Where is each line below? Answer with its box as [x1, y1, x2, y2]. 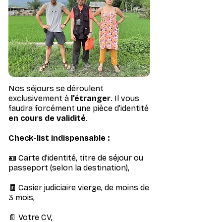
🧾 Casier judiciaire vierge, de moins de [8, 183, 149, 192]
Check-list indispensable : [8, 133, 110, 143]
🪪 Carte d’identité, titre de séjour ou [8, 153, 143, 163]
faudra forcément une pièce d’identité [8, 104, 149, 113]
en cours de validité [8, 113, 86, 123]
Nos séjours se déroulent [8, 84, 104, 93]
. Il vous [111, 94, 139, 103]
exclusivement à [8, 94, 71, 103]
